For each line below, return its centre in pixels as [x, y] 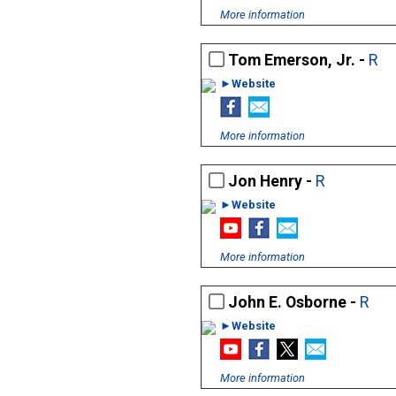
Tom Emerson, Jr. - [298, 60]
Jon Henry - [272, 181]
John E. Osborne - [294, 302]
